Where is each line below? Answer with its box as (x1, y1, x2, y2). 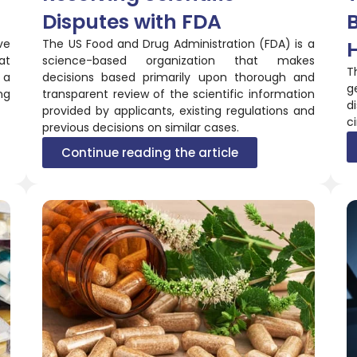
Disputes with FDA (42, 7, 222, 36)
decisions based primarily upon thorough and (42, 69, 315, 85)
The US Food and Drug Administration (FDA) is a (42, 35, 315, 52)
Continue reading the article (61, 143, 239, 161)
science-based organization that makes (42, 52, 315, 69)
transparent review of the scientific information (42, 85, 315, 102)
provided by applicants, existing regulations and (42, 102, 315, 119)
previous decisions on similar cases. (42, 119, 240, 135)
